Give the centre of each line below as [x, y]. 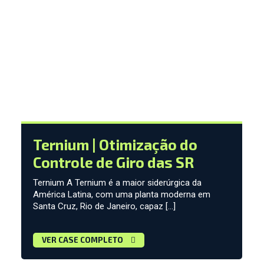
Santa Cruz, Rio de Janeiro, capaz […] [104, 207]
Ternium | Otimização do [115, 145]
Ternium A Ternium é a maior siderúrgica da [117, 183]
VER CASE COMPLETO [83, 240]
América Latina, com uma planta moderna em [121, 195]
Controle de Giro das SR [113, 162]
